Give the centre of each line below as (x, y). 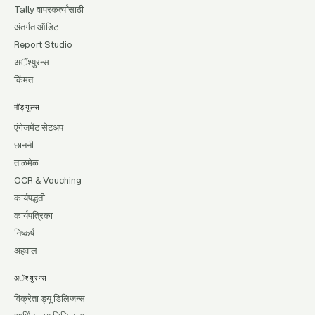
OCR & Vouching (48, 180)
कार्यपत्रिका (33, 216)
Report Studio (43, 45)
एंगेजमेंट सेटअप (39, 128)
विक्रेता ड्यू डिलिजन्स (50, 298)
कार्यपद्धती (30, 198)
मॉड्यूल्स (27, 107)
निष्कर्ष (24, 233)
